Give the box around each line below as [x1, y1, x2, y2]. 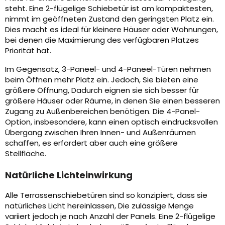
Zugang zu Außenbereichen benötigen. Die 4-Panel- [5, 106, 200, 117]
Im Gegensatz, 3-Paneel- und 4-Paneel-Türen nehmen [5, 64, 211, 75]
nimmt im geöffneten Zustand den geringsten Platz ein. [5, 14, 214, 25]
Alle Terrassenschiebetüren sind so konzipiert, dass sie [5, 190, 207, 201]
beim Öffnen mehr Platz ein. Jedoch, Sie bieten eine [5, 74, 198, 85]
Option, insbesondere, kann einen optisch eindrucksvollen [5, 117, 218, 128]
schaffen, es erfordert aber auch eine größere [5, 138, 178, 149]
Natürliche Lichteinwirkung [5, 169, 133, 182]
